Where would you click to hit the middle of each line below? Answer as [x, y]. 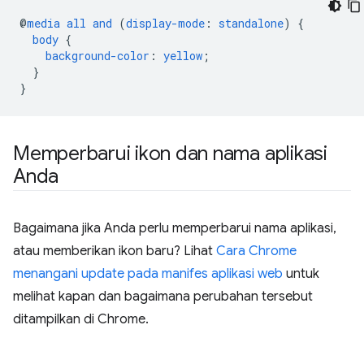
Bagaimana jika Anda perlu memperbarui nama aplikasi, [175, 228]
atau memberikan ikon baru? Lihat [115, 251]
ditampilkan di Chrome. [81, 319]
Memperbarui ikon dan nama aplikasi [170, 153]
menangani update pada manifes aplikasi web [148, 273]
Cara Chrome [256, 251]
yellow [183, 55]
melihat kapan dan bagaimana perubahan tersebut [163, 296]
